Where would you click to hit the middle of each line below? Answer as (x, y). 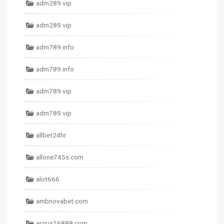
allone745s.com (60, 157)
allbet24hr (51, 135)
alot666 (48, 179)
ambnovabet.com (62, 201)
